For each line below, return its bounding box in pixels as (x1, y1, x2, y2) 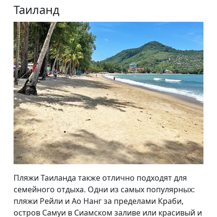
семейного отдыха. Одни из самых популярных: (14, 184, 195, 195)
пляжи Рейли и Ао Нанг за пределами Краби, (14, 195, 184, 206)
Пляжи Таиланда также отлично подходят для (14, 172, 187, 183)
